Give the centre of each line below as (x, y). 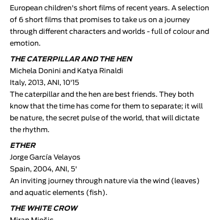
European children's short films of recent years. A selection (110, 8)
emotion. (25, 43)
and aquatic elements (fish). (59, 193)
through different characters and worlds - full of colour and (110, 32)
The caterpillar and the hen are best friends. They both (102, 95)
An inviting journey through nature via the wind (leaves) (105, 181)
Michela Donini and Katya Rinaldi (67, 71)
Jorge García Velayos (45, 157)
